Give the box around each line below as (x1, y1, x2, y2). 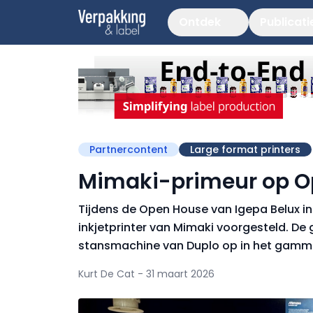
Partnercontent (89, 143, 168, 156)
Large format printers (190, 143, 300, 156)
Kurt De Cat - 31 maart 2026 (78, 267, 214, 281)
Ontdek (179, 14, 221, 30)
